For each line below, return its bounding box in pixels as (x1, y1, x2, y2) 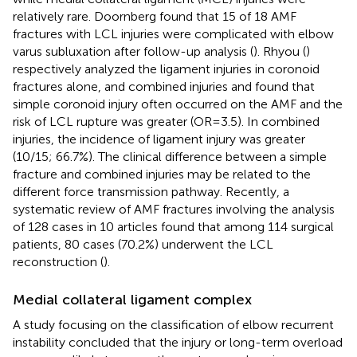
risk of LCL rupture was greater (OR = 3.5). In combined (13, 113, 320, 129)
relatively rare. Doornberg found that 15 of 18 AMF (13, 8, 296, 24)
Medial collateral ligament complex (13, 290, 252, 308)
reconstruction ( (13, 253, 104, 269)
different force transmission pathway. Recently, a (13, 183, 289, 199)
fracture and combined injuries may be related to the (13, 166, 311, 182)
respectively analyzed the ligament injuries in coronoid (13, 61, 320, 76)
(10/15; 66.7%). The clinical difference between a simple (13, 148, 327, 164)
